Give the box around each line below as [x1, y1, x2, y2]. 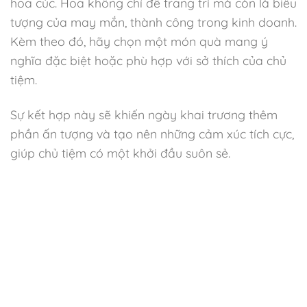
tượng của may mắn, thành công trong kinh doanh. [10, 14, 297, 30]
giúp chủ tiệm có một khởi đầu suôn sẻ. [10, 145, 230, 161]
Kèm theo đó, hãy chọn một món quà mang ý [10, 34, 268, 49]
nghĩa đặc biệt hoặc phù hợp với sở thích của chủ [10, 53, 286, 69]
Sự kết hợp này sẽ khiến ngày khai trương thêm [10, 107, 278, 123]
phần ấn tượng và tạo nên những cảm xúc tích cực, [10, 126, 294, 142]
